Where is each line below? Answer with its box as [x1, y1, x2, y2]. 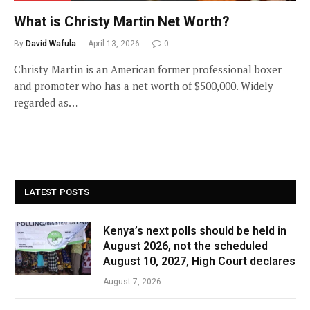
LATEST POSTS [24, 186, 90, 197]
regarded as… [14, 95, 77, 109]
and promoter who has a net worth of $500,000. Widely [14, 78, 273, 93]
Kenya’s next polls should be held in [103, 224, 286, 237]
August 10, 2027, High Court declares [103, 254, 295, 268]
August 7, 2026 [103, 276, 161, 286]
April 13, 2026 [88, 38, 140, 48]
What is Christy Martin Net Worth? [14, 12, 230, 30]
